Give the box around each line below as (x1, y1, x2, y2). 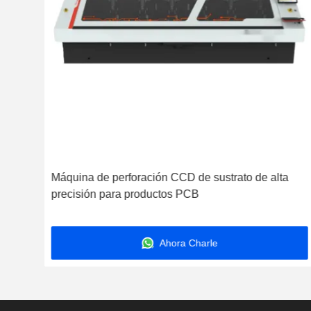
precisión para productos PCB (51, 188, 199, 200)
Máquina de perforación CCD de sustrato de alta (51, 171, 289, 183)
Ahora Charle (158, 237, 219, 249)
